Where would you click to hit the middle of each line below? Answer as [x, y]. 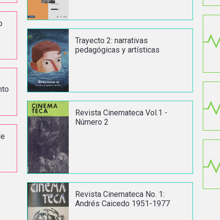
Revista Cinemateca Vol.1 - [122, 112]
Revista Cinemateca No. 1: [120, 194]
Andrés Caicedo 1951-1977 [123, 203]
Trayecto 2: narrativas [112, 40]
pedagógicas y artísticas [118, 50]
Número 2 [92, 122]
